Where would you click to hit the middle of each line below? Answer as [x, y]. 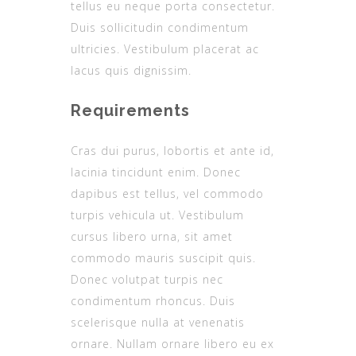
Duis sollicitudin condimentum [160, 27]
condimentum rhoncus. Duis [153, 300]
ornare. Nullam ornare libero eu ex [172, 343]
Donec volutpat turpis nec [147, 279]
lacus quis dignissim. [131, 70]
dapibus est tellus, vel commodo [167, 193]
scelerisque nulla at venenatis [158, 322]
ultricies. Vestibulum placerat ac [165, 48]
